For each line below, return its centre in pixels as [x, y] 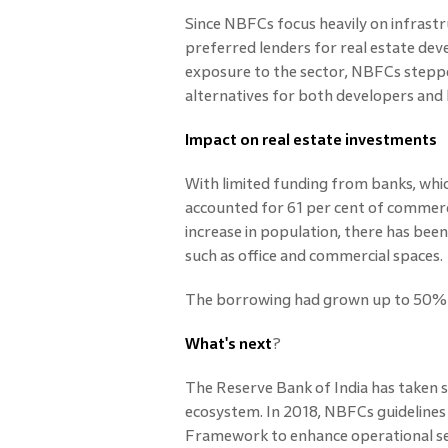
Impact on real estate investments [312, 139]
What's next [228, 343]
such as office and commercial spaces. [315, 255]
